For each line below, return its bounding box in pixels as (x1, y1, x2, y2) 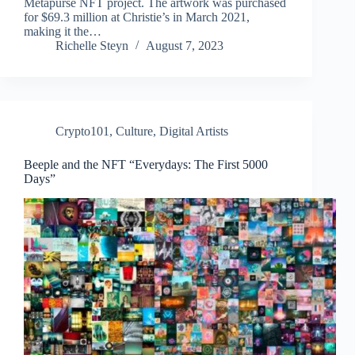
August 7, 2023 (146, 39, 223, 53)
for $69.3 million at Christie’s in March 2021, (24, 10, 250, 25)
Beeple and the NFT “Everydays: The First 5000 (24, 158, 268, 172)
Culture (116, 124, 153, 139)
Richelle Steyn (55, 39, 128, 53)
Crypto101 (55, 124, 109, 139)
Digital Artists (159, 124, 228, 139)
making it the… (24, 25, 101, 39)
